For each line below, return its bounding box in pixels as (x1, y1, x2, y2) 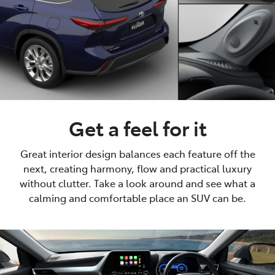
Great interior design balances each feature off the (20, 146, 255, 160)
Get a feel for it (68, 114, 207, 141)
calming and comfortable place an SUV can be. (29, 190, 246, 204)
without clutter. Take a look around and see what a (20, 176, 255, 190)
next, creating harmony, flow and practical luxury (23, 161, 252, 175)
